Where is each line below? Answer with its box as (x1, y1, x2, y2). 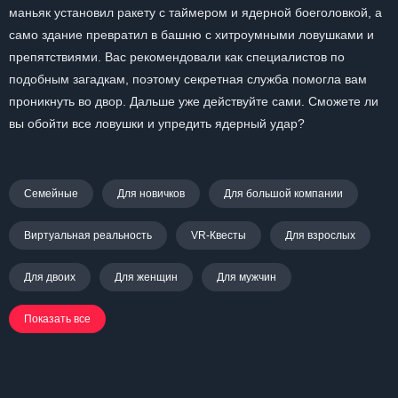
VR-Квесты (191, 229, 246, 242)
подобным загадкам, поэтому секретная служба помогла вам (9, 72, 367, 86)
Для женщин (115, 271, 178, 283)
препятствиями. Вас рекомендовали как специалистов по (9, 50, 345, 64)
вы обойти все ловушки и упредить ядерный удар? (9, 116, 305, 131)
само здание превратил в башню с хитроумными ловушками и (9, 28, 374, 42)
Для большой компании (224, 187, 343, 200)
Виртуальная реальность (24, 229, 152, 242)
